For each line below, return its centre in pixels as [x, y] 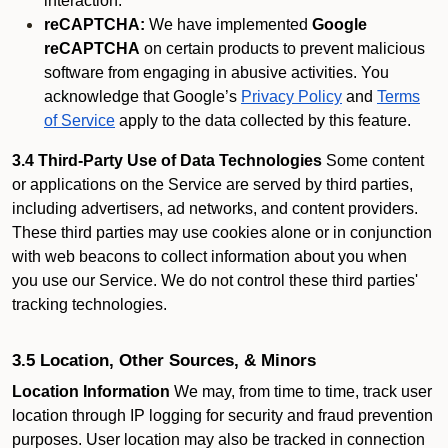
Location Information [91, 391]
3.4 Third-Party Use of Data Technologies [167, 160]
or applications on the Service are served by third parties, [212, 184]
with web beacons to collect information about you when [209, 256]
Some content [373, 160]
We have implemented [228, 24]
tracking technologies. [89, 304]
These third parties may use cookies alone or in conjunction [222, 232]
